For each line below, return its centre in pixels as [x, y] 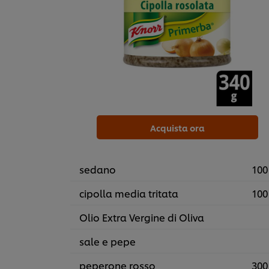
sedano [98, 169]
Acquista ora [177, 128]
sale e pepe [107, 241]
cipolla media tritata [129, 193]
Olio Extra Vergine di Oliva [142, 217]
